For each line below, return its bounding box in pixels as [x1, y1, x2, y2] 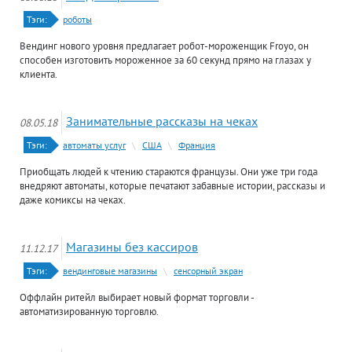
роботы [63, 13, 92, 25]
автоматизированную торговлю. [20, 304, 159, 318]
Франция [178, 139, 215, 151]
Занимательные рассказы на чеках [66, 113, 258, 129]
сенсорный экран [174, 265, 243, 277]
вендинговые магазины [63, 265, 157, 277]
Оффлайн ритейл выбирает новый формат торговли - [20, 290, 254, 304]
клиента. [20, 67, 57, 81]
